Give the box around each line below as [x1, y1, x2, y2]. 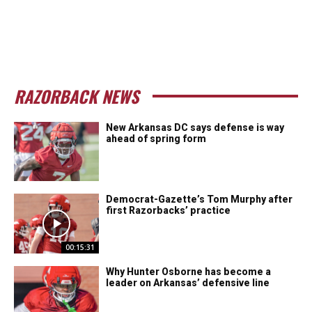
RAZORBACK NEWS [14, 83, 139, 109]
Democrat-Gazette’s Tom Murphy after [106, 194, 293, 205]
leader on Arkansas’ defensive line [106, 277, 270, 289]
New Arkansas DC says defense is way [106, 121, 285, 133]
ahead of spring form [106, 132, 207, 144]
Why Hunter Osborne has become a [106, 266, 272, 278]
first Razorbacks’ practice [106, 205, 231, 217]
